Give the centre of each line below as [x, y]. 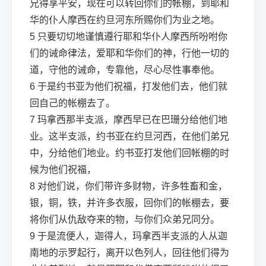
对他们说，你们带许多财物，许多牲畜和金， [132, 186]
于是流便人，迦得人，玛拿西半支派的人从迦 [132, 236]
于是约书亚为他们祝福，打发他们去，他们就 [132, 86]
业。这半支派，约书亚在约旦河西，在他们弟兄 [129, 136]
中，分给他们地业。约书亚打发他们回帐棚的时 [129, 153]
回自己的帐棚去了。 [72, 103]
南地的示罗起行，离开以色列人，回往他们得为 [129, 253]
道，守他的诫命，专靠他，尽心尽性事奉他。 [125, 70]
